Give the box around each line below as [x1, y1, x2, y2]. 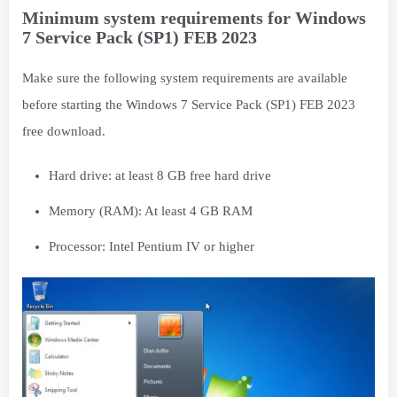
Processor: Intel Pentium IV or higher [49, 238, 254, 253]
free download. [22, 123, 105, 138]
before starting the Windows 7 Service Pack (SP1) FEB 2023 [22, 97, 355, 112]
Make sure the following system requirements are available [22, 70, 347, 85]
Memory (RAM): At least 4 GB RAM [49, 203, 253, 218]
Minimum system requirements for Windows [22, 7, 366, 27]
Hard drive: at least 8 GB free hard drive [49, 167, 271, 183]
